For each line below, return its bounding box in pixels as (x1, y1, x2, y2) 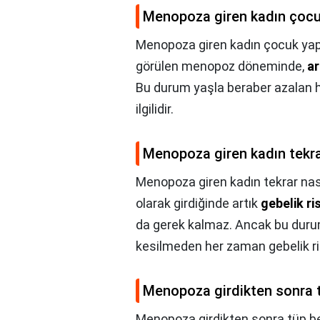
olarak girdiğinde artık (136, 196, 261, 211)
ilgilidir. (136, 101, 174, 117)
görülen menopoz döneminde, (136, 59, 307, 74)
